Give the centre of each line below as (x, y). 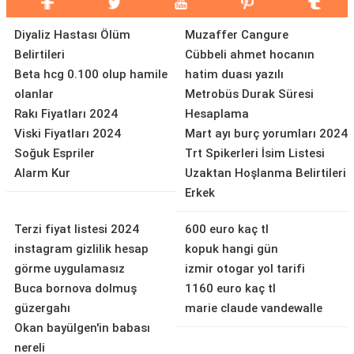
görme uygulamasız (70, 269)
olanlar (34, 94)
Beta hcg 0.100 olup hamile (91, 74)
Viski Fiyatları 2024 (68, 134)
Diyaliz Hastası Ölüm (72, 35)
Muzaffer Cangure (237, 35)
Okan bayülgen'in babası (82, 328)
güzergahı (42, 308)
